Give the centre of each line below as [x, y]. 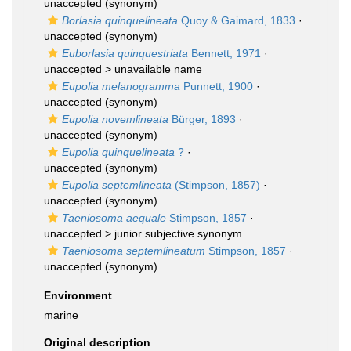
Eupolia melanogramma [121, 86]
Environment [78, 295]
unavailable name [158, 69]
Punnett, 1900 [217, 86]
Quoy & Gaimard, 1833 [237, 20]
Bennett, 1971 [224, 53]
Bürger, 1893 [202, 119]
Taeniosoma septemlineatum [134, 251]
